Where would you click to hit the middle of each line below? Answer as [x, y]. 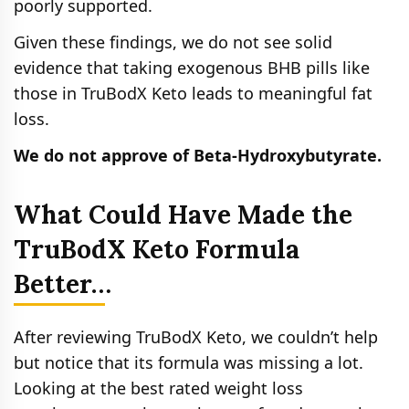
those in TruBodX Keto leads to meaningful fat [193, 93]
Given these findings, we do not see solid [173, 42]
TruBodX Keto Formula [157, 249]
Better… [63, 283]
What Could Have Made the [183, 214]
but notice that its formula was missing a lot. [189, 362]
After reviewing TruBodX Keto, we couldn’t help [196, 336]
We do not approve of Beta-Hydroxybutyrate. [198, 155]
